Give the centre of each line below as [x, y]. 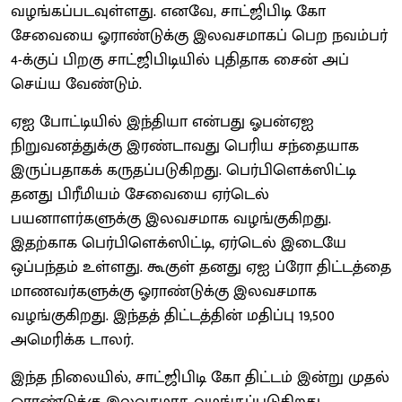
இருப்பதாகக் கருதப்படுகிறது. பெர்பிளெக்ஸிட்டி [184, 170]
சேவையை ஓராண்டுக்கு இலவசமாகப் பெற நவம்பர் [199, 35]
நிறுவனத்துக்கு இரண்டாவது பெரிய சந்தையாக [185, 146]
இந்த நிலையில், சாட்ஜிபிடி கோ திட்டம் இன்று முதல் [200, 377]
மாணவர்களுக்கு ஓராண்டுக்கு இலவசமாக [164, 291]
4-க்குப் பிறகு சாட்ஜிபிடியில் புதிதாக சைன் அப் [180, 60]
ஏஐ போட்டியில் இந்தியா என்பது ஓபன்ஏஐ [162, 122]
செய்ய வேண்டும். [76, 84]
